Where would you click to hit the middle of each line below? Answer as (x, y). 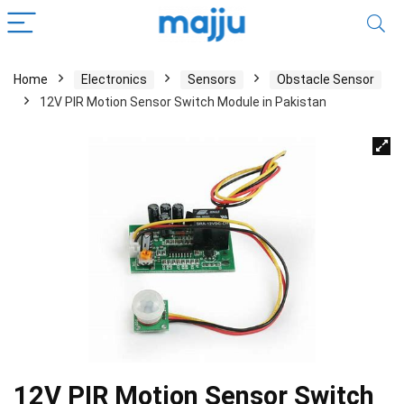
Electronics (114, 79)
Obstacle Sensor (326, 79)
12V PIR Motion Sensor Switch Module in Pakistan (183, 102)
